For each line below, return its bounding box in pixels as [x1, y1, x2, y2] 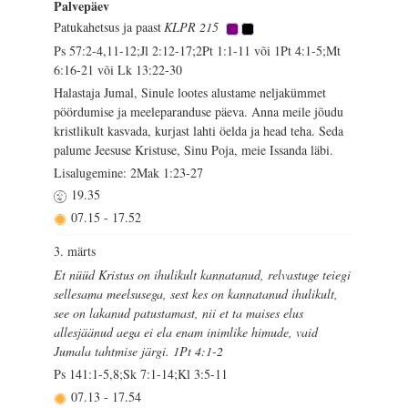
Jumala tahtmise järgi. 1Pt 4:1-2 [54, 342, 224, 360]
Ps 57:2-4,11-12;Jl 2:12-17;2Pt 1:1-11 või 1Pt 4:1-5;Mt [54, 41, 342, 59]
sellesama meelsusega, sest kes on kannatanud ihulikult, [54, 284, 339, 302]
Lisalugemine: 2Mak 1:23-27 [54, 164, 204, 182]
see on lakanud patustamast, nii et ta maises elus [54, 303, 304, 321]
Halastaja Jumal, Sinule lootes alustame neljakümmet [54, 83, 327, 101]
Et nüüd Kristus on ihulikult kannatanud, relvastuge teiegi [54, 265, 352, 283]
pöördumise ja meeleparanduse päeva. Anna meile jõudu [54, 102, 344, 120]
